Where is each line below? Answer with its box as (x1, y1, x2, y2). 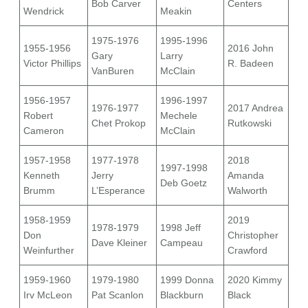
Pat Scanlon (91, 289, 144, 301)
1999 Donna (160, 274, 214, 286)
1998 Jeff (160, 222, 201, 234)
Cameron (23, 125, 64, 137)
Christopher (228, 230, 278, 241)
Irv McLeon (23, 289, 72, 301)
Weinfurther (23, 245, 74, 256)
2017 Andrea (228, 102, 283, 114)
